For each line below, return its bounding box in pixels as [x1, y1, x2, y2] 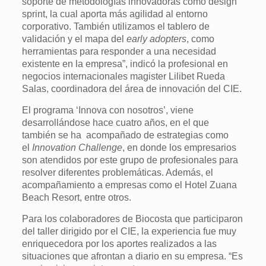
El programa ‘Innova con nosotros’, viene [22, 105, 194, 115]
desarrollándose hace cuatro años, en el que [22, 118, 210, 128]
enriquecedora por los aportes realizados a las [22, 239, 217, 249]
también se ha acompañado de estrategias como [22, 130, 229, 140]
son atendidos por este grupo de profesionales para [22, 155, 239, 165]
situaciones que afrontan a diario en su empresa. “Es [22, 251, 243, 261]
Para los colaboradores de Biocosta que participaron [22, 214, 243, 224]
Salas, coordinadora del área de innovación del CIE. [22, 84, 242, 94]
